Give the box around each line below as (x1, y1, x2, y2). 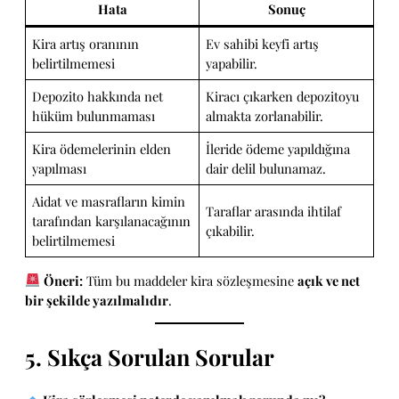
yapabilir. (206, 53, 258, 72)
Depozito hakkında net (32, 86, 164, 105)
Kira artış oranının (32, 34, 140, 53)
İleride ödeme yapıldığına (206, 139, 351, 158)
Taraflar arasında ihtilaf (206, 201, 342, 220)
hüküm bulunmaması (32, 106, 156, 125)
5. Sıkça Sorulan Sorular (25, 342, 274, 372)
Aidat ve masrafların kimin (32, 191, 186, 210)
